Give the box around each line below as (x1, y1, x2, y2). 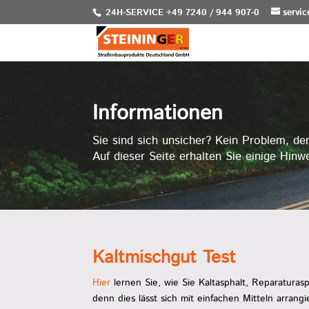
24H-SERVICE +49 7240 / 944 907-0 (103, 6, 260, 19)
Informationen (92, 99, 223, 128)
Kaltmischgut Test (92, 244, 237, 270)
